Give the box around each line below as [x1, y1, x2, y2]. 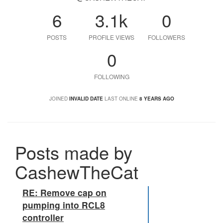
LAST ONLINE [104, 95, 138, 102]
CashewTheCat [15, 159, 138, 184]
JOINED [49, 95, 68, 102]
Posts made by [15, 139, 132, 165]
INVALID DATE [69, 95, 103, 102]
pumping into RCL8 [22, 199, 105, 211]
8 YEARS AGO [139, 95, 174, 102]
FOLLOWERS [147, 33, 185, 41]
